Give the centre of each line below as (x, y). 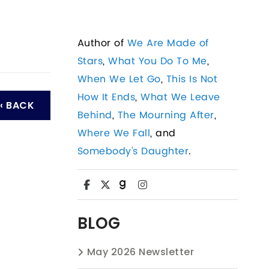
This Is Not (192, 79)
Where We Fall (114, 133)
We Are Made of (168, 43)
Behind (95, 115)
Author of (102, 43)
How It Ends (106, 97)
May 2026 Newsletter (141, 252)
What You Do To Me (158, 61)
